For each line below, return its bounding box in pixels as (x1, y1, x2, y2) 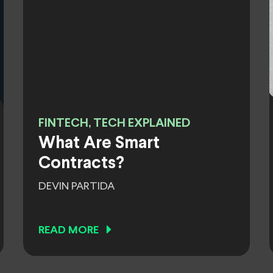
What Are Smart (38, 136, 160, 152)
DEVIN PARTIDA (38, 181, 115, 192)
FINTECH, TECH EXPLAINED (38, 118, 190, 129)
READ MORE (38, 225, 99, 236)
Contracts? (38, 156, 124, 172)
